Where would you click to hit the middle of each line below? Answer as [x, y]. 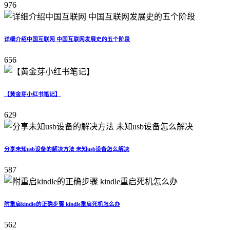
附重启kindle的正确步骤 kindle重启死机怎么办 [62, 204]
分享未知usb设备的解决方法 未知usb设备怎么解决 [67, 149]
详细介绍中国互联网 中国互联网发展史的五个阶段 [67, 39]
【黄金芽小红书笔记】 [32, 94]
